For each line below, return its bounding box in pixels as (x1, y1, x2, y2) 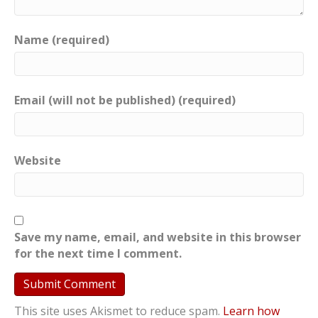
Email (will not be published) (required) (14, 92, 236, 108)
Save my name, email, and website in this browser (14, 229, 301, 245)
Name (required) (14, 31, 109, 48)
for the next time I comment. (14, 245, 182, 261)
